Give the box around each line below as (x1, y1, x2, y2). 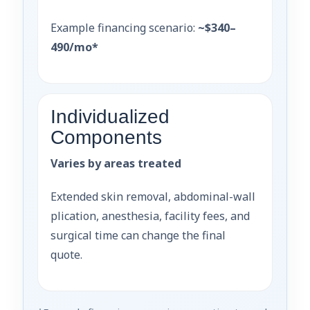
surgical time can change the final (51, 227, 226, 243)
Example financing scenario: (51, 19, 198, 35)
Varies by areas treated (51, 155, 181, 171)
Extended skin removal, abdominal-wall (51, 188, 255, 204)
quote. (51, 246, 82, 262)
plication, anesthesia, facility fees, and (51, 208, 250, 224)
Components (51, 126, 162, 148)
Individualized (51, 105, 170, 127)
